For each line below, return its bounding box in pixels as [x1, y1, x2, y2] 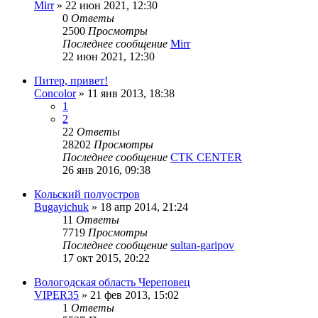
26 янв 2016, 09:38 [62, 163, 150, 176]
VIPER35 [34, 288, 79, 301]
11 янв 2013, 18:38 [87, 87, 175, 99]
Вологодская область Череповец [34, 275, 190, 288]
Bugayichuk [34, 200, 89, 213]
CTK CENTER [170, 150, 242, 163]
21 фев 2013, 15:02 [90, 288, 179, 301]
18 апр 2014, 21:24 [100, 200, 188, 213]
